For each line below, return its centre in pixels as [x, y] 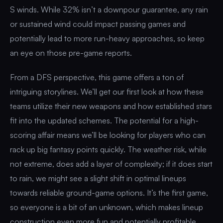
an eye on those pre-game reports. [71, 53]
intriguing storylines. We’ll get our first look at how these [107, 91]
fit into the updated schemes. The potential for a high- [104, 120]
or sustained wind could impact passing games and [98, 24]
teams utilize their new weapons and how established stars [111, 106]
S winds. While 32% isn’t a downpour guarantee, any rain [109, 9]
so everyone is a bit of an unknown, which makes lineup [107, 207]
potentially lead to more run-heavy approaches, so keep [107, 38]
